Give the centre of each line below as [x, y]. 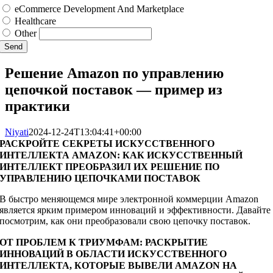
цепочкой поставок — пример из [114, 90]
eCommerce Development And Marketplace [100, 9]
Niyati [17, 132]
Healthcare [36, 21]
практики [37, 106]
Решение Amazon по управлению [114, 73]
